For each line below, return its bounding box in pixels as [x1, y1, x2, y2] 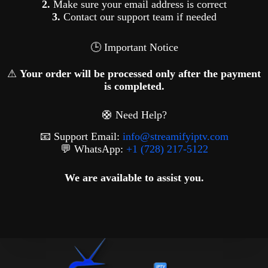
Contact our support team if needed [60, 11, 217, 23]
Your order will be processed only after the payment [20, 67, 261, 80]
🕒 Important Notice [90, 41, 178, 54]
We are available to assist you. [64, 171, 204, 184]
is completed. [103, 80, 165, 92]
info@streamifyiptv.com [122, 130, 229, 142]
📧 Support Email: [39, 130, 123, 142]
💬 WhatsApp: [60, 142, 126, 155]
